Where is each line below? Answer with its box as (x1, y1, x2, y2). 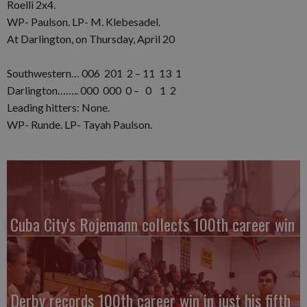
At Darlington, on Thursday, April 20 (7, 32, 175, 45)
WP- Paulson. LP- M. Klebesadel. (7, 14, 160, 28)
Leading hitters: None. (7, 100, 110, 114)
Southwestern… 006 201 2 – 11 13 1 (7, 66, 182, 79)
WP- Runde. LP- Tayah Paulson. (7, 117, 152, 131)
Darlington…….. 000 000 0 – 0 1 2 (7, 83, 176, 97)
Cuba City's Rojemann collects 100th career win (10, 211, 295, 236)
